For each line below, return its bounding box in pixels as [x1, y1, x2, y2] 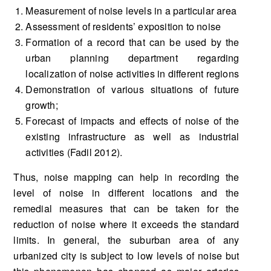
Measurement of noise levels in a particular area [25, 3, 237, 18]
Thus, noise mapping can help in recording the [13, 169, 240, 184]
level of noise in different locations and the [13, 185, 240, 200]
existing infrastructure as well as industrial [25, 129, 240, 143]
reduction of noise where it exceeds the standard [13, 217, 240, 231]
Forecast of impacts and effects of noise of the [25, 113, 240, 128]
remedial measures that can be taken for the [13, 201, 240, 215]
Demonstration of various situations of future [25, 82, 240, 96]
